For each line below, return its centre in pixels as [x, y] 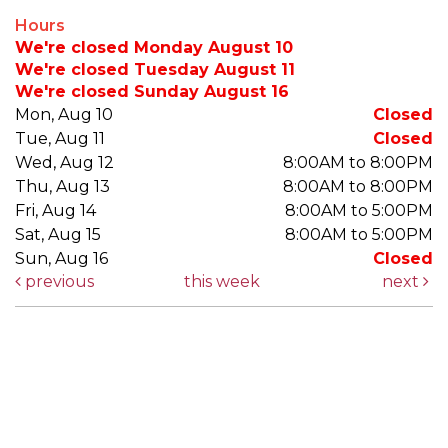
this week [221, 281]
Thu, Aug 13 [62, 186]
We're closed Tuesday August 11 [155, 69]
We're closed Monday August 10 [154, 47]
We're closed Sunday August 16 [152, 91]
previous [57, 281]
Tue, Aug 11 [60, 138]
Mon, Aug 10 [64, 114]
